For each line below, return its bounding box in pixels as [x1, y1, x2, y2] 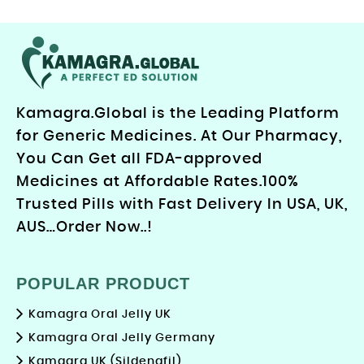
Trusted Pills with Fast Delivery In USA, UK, [16, 197, 348, 212]
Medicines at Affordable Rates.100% [16, 175, 299, 189]
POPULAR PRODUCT [16, 275, 190, 292]
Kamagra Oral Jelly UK [28, 309, 171, 320]
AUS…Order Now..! [16, 220, 153, 235]
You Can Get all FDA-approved [16, 152, 262, 167]
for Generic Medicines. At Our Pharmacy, [16, 129, 342, 144]
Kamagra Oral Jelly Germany [28, 332, 215, 344]
